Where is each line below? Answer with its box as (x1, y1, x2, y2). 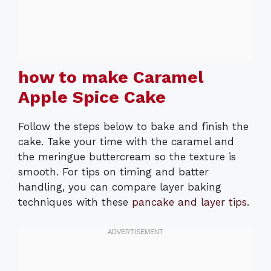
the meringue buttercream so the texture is (18, 150, 236, 163)
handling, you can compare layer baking (18, 180, 221, 193)
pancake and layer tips (132, 195, 247, 208)
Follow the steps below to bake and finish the (18, 120, 249, 132)
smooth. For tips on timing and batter (18, 165, 209, 178)
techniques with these (18, 195, 132, 208)
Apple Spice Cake (18, 87, 166, 107)
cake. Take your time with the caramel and (18, 135, 234, 148)
